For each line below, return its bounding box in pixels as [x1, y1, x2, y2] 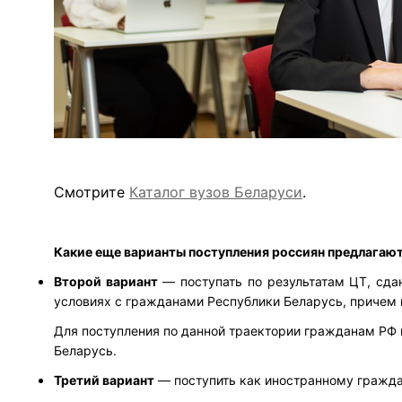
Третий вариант [54, 372, 154, 389]
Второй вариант [54, 274, 158, 290]
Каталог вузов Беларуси [129, 183, 302, 202]
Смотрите [54, 183, 129, 202]
